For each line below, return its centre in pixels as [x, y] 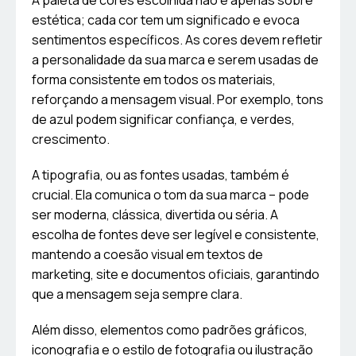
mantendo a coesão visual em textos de [147, 255]
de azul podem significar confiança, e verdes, [163, 120]
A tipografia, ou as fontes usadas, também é [161, 175]
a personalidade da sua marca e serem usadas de [175, 60]
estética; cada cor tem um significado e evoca [166, 20]
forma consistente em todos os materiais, [154, 80]
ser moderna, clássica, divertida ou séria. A [155, 215]
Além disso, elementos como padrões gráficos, [170, 330]
